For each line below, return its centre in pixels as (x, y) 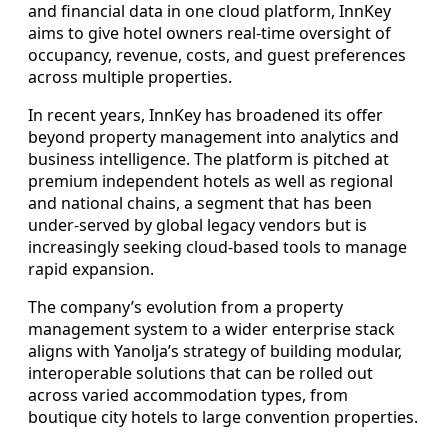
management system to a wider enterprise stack (211, 328)
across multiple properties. (130, 76)
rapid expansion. (91, 268)
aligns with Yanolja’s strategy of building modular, (215, 350)
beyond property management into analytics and (213, 136)
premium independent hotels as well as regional (210, 180)
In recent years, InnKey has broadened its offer (205, 114)
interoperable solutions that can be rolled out (200, 372)
